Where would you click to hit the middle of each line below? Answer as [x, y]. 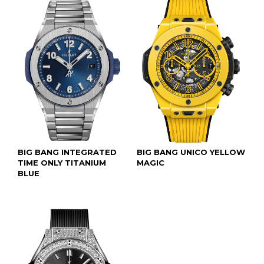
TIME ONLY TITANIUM [62, 162]
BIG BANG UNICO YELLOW [191, 152]
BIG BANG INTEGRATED [67, 152]
